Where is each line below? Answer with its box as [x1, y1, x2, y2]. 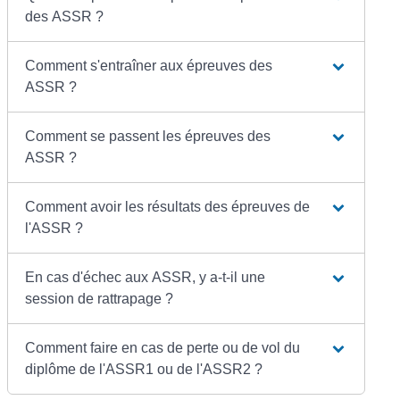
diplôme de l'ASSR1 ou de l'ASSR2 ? [25, 361, 263, 377]
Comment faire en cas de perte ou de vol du [25, 339, 301, 355]
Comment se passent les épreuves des [25, 128, 271, 144]
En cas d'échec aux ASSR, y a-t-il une [25, 269, 266, 285]
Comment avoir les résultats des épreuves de [25, 198, 311, 214]
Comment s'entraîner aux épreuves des [25, 57, 273, 73]
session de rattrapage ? [25, 290, 174, 306]
